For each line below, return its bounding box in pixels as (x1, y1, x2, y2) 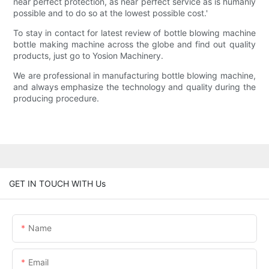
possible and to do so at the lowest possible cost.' (13, 8, 208, 19)
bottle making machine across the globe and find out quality (13, 39, 256, 50)
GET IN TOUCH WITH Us (9, 178, 106, 189)
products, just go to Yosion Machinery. (13, 50, 164, 61)
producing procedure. (13, 93, 100, 104)
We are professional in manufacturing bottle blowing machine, (13, 70, 256, 81)
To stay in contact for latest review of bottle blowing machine (13, 28, 256, 38)
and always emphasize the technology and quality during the (13, 82, 256, 92)
